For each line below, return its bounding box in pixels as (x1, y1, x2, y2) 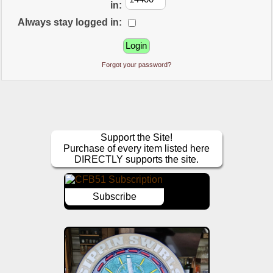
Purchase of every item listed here (63, 143, 210, 154)
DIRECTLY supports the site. (74, 154, 199, 165)
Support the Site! (101, 132, 173, 143)
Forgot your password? (101, 61, 171, 69)
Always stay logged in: (18, 16, 122, 27)
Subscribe (92, 191, 136, 202)
